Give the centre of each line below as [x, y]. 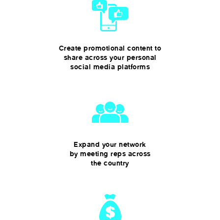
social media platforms [110, 67]
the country [110, 163]
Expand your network [110, 144]
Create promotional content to [110, 48]
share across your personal [110, 57]
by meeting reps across [110, 154]
